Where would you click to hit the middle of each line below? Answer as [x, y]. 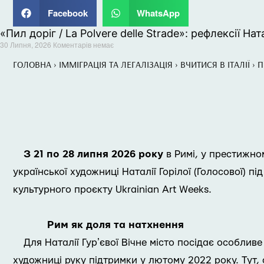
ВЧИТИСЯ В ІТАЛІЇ [215, 64]
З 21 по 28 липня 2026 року [93, 154]
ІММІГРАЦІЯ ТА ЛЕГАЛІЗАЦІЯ [116, 64]
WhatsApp [158, 13]
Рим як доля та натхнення [115, 225]
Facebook [67, 13]
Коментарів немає [83, 44]
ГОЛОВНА [32, 64]
